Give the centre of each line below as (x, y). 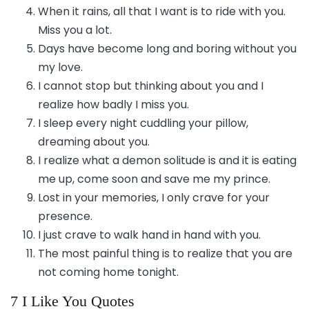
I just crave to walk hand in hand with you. (149, 235)
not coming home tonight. (108, 272)
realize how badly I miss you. (113, 104)
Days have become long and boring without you (167, 48)
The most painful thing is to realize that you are (165, 253)
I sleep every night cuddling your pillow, (143, 123)
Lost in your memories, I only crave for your (154, 197)
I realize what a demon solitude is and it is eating (167, 160)
